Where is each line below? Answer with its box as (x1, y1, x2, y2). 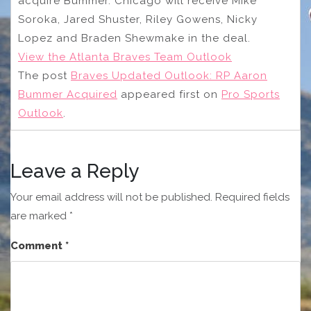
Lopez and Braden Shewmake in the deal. (18, 32, 251, 45)
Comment (10, 239, 65, 253)
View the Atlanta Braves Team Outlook (18, 51, 232, 64)
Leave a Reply (10, 160, 139, 183)
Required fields (215, 191, 289, 204)
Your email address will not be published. (10, 191, 212, 204)
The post (18, 69, 71, 83)
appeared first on (117, 88, 221, 101)
